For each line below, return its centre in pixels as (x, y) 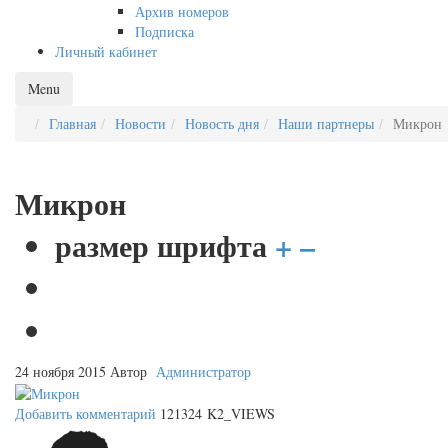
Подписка (164, 32)
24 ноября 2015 (62, 372)
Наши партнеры (326, 124)
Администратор (203, 372)
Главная (72, 124)
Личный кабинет (106, 52)
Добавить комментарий (85, 414)
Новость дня (222, 124)
